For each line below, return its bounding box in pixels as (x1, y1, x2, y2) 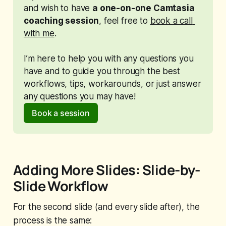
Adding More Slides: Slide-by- (13, 160, 200, 180)
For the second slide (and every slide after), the (13, 202, 200, 212)
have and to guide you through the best (23, 66, 180, 76)
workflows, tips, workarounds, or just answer (23, 78, 201, 89)
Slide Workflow (13, 177, 108, 196)
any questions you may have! (23, 91, 136, 101)
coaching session (23, 15, 99, 26)
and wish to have (23, 3, 93, 13)
